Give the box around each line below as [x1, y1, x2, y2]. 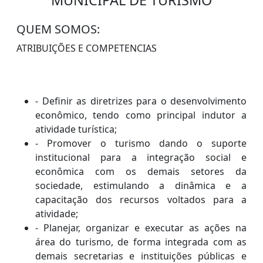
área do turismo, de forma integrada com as [35, 235, 247, 249]
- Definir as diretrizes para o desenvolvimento [35, 95, 247, 108]
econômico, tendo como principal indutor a [35, 109, 247, 122]
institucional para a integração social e [35, 151, 247, 164]
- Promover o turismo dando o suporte [35, 137, 247, 150]
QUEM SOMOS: [16, 21, 100, 38]
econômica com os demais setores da [35, 165, 247, 178]
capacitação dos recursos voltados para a [35, 193, 247, 207]
